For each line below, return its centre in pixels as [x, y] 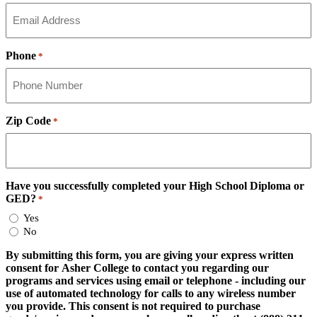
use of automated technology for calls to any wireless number [151, 293]
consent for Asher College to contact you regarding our [137, 267]
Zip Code [28, 121]
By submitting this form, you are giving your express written [150, 255]
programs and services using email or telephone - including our [156, 280]
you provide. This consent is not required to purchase [133, 306]
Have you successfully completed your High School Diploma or [155, 186]
